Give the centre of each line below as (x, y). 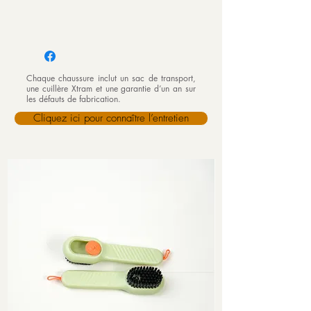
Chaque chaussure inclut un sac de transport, (111, 78)
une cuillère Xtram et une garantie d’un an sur (111, 89)
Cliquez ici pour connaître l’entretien (111, 118)
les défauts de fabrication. (74, 99)
